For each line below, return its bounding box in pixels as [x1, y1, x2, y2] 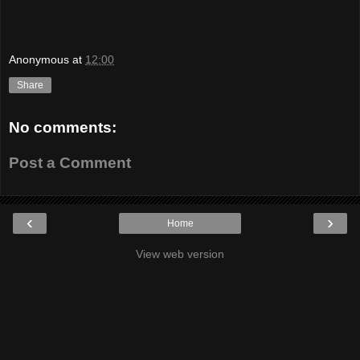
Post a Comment [9, 153, 131, 171]
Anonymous [9, 53, 69, 67]
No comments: [9, 119, 117, 137]
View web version [136, 247, 224, 261]
